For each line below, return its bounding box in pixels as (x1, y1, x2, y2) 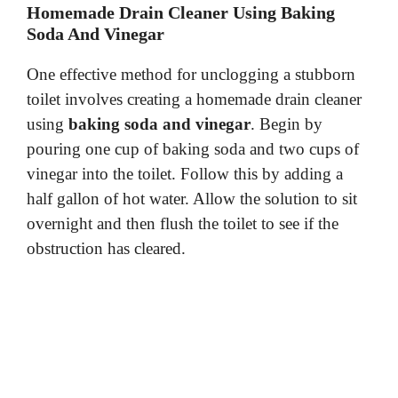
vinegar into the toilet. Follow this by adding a (27, 164, 343, 184)
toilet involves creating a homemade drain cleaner (27, 90, 362, 109)
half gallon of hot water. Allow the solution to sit (27, 189, 357, 209)
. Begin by (251, 115, 322, 134)
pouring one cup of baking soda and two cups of (27, 139, 359, 159)
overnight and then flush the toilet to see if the (27, 214, 338, 234)
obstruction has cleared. (27, 239, 186, 259)
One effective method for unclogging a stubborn (27, 65, 355, 84)
